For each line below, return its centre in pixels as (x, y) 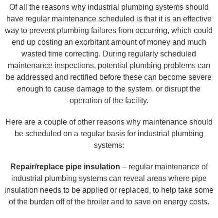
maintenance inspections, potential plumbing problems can (109, 65)
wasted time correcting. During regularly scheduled (109, 54)
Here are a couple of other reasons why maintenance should (109, 122)
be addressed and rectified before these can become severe (109, 77)
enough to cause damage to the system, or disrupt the (109, 89)
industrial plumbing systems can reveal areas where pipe (109, 178)
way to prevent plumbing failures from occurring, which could (109, 30)
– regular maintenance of (164, 167)
